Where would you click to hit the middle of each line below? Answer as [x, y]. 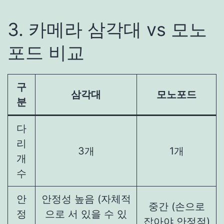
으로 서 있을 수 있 [86, 214]
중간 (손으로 [176, 206]
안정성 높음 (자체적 [86, 199]
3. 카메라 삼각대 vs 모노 [107, 29]
